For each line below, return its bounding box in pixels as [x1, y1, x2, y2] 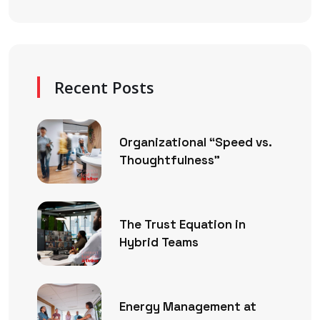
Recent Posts [54, 76, 154, 98]
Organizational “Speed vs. [119, 134, 272, 150]
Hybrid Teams [119, 234, 199, 250]
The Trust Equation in [119, 216, 246, 232]
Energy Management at [119, 298, 256, 314]
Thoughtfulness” [119, 151, 220, 168]
